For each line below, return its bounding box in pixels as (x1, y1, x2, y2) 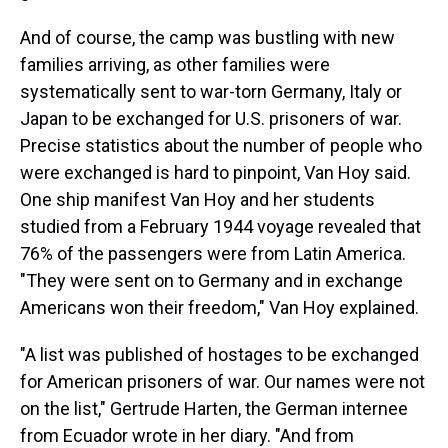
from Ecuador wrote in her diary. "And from (20, 425, 354, 446)
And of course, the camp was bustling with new (20, 27, 395, 48)
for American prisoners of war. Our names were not (20, 371, 425, 392)
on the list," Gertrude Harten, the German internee (20, 398, 408, 419)
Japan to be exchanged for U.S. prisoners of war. (20, 108, 402, 129)
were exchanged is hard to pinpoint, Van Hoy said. (20, 162, 411, 183)
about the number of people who (164, 135, 422, 156)
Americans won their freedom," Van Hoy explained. (20, 297, 419, 318)
